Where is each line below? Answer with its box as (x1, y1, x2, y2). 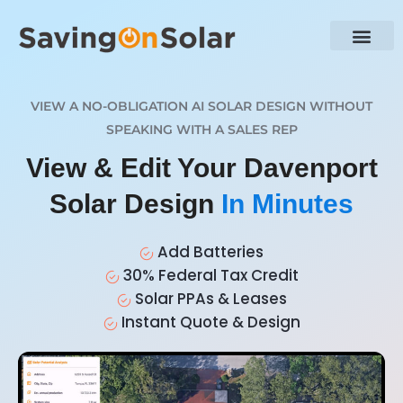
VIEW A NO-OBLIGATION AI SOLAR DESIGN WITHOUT (31, 98, 372, 115)
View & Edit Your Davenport (25, 153, 378, 184)
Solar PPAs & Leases (130, 288, 287, 310)
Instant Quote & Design (117, 311, 300, 334)
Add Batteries (154, 241, 264, 264)
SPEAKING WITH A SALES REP (105, 121, 298, 139)
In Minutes (221, 189, 354, 219)
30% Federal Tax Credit (119, 264, 299, 287)
